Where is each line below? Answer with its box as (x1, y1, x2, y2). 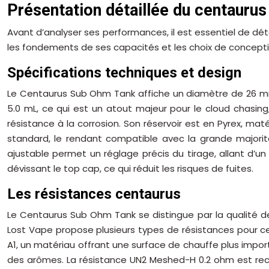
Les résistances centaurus (7, 185, 181, 202)
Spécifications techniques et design (7, 64, 241, 81)
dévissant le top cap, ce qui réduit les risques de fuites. (7, 162, 253, 175)
